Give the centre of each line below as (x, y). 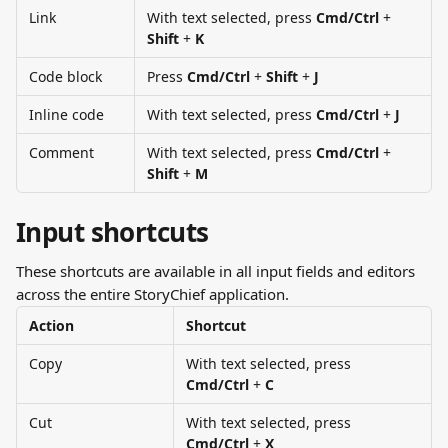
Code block (65, 76)
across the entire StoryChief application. (152, 294)
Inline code (66, 114)
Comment (61, 152)
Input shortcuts (112, 232)
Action (51, 325)
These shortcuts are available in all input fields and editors (217, 271)
